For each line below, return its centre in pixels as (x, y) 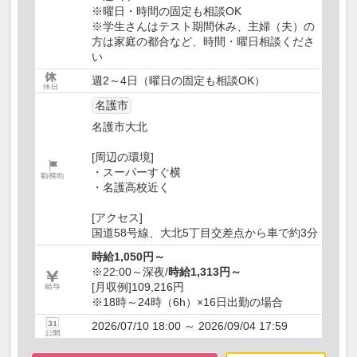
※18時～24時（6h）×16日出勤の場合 (187, 302)
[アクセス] (117, 218)
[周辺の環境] (123, 157)
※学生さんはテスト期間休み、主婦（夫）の (203, 27)
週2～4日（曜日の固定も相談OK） (178, 81)
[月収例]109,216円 (138, 287)
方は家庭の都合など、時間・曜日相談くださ (203, 42)
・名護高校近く (131, 188)
